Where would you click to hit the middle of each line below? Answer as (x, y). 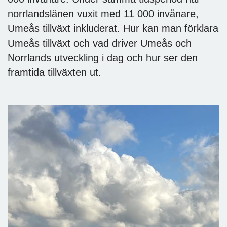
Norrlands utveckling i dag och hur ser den (103, 58)
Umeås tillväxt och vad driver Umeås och (100, 43)
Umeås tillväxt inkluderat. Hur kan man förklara (113, 28)
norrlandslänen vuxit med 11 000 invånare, (103, 13)
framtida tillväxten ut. (54, 72)
